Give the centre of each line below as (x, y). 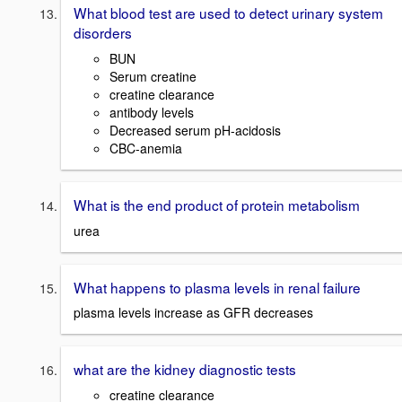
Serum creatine (153, 76)
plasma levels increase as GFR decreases (193, 313)
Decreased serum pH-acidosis (195, 130)
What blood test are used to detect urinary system (228, 13)
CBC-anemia (146, 148)
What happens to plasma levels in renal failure (217, 287)
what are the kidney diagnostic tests (185, 369)
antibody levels (152, 112)
